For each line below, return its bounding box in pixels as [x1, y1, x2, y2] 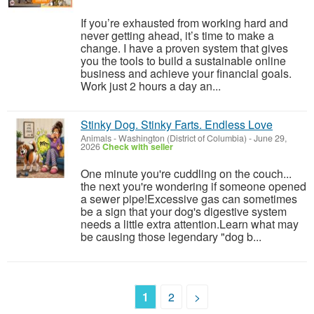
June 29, [252, 132, 287, 144]
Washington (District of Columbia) [118, 132, 247, 144]
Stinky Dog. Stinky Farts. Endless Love [81, 116, 273, 132]
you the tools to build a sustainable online [81, 53, 286, 69]
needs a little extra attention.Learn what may [81, 216, 299, 232]
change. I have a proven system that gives [81, 40, 288, 56]
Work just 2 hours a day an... [81, 78, 221, 94]
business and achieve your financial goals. [81, 65, 292, 81]
